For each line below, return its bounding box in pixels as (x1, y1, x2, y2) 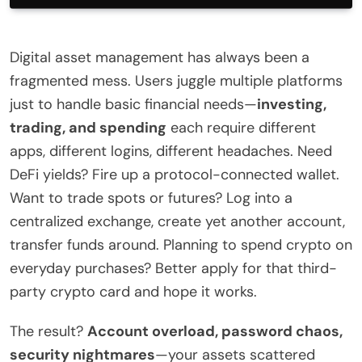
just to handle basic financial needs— (10, 94, 257, 114)
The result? (10, 321, 87, 341)
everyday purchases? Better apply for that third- (10, 258, 337, 278)
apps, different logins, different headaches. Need (10, 141, 332, 161)
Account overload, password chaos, (87, 321, 343, 341)
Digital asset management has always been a (10, 47, 309, 67)
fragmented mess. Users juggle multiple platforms (10, 70, 343, 90)
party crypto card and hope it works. (10, 281, 257, 301)
